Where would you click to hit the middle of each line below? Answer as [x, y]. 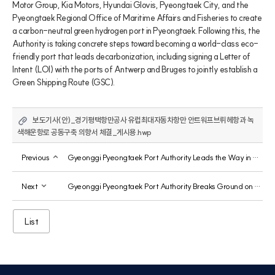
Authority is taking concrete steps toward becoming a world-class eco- [135, 43]
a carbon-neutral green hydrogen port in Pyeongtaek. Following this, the [136, 30]
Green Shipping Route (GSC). [64, 82]
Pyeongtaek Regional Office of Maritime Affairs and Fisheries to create [137, 17]
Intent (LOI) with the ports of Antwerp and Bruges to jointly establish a [135, 69]
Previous [36, 157]
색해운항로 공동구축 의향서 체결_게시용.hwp [84, 132]
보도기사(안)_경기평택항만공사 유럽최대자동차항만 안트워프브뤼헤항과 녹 [143, 120]
